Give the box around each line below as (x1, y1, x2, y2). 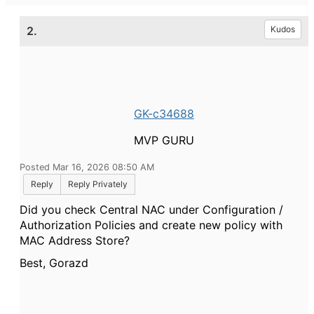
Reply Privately (68, 179, 128, 189)
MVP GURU (134, 133, 194, 147)
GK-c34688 (134, 107, 194, 121)
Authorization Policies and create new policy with (20, 218, 282, 232)
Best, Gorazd (20, 256, 88, 270)
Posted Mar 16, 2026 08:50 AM (20, 162, 154, 172)
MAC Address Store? (20, 233, 130, 247)
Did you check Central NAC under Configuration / (20, 203, 283, 217)
